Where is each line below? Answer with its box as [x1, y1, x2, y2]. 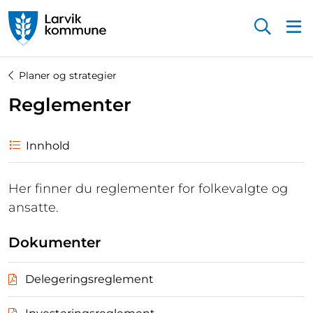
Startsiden [8, 45, 66, 59]
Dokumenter [8, 233, 101, 251]
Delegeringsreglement [25, 272, 154, 286]
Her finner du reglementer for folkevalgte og [8, 180, 288, 196]
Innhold [26, 138, 70, 152]
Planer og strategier [19, 68, 117, 82]
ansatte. [8, 199, 59, 215]
